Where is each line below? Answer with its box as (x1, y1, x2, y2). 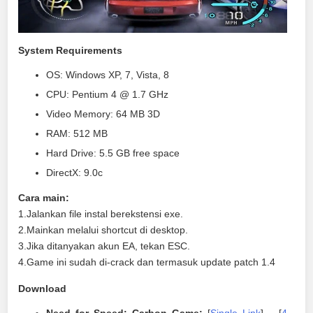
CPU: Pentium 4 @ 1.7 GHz (46, 89, 169, 101)
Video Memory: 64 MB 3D (46, 109, 161, 120)
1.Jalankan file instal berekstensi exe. (18, 208, 184, 220)
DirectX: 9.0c (46, 168, 103, 179)
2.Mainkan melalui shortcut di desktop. (18, 224, 189, 236)
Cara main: (18, 192, 70, 204)
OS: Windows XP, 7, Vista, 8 (46, 70, 170, 81)
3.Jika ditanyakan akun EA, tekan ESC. (18, 240, 191, 252)
